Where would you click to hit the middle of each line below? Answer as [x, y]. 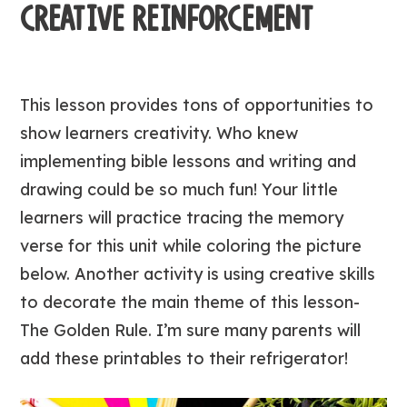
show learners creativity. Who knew [159, 133]
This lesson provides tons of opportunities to [197, 105]
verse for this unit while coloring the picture [191, 246]
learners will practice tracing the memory [182, 218]
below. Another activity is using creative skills [198, 274]
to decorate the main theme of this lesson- [190, 302]
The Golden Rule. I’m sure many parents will [191, 330]
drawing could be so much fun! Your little [179, 189]
